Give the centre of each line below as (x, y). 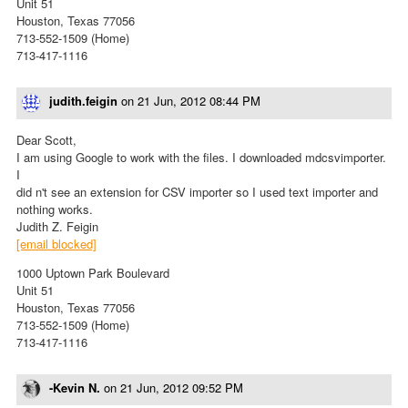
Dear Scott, (46, 139)
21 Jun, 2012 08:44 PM (199, 100)
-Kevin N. (75, 387)
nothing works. (55, 209)
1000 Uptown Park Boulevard (93, 272)
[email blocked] (56, 243)
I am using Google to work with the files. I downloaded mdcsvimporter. (201, 157)
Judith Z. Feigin (57, 226)
